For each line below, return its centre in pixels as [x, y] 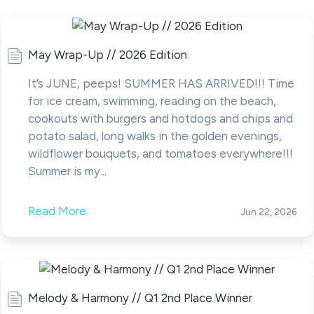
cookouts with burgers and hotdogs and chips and [160, 119]
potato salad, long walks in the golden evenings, [155, 136]
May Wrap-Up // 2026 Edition [107, 55]
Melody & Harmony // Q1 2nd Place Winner [140, 298]
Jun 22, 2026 [268, 212]
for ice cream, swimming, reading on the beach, [152, 101]
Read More [57, 211]
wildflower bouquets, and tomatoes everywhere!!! [160, 154]
